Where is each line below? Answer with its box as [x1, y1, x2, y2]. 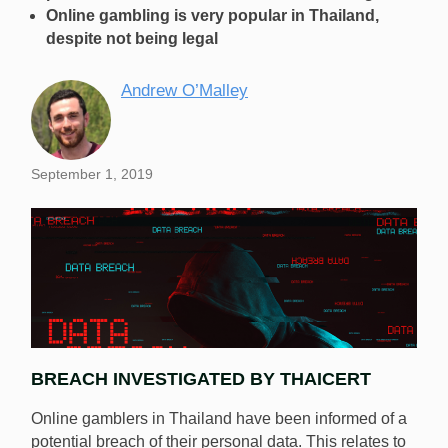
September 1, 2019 [31, 166, 153, 183]
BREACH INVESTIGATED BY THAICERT [31, 369, 371, 390]
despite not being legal [46, 30, 218, 48]
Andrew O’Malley [121, 81, 248, 101]
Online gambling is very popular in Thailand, [46, 7, 379, 25]
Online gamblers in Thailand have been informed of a [31, 410, 407, 428]
